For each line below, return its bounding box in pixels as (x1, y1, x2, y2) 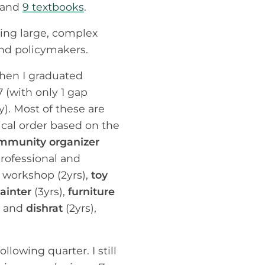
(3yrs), (31, 185, 68, 198)
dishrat (26, 201, 63, 214)
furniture (68, 185, 115, 198)
